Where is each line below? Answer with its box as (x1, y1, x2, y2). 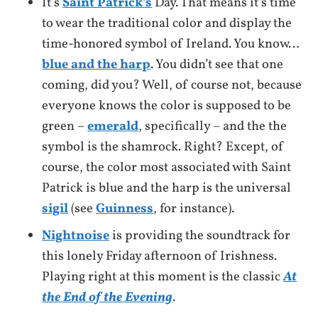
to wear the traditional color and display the (42, 13, 292, 33)
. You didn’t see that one (150, 55, 284, 74)
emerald (87, 116, 139, 136)
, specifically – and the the (138, 116, 287, 136)
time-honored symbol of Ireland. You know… (42, 34, 300, 53)
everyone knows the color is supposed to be (42, 96, 292, 115)
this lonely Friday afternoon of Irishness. (42, 246, 278, 265)
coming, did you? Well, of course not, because (42, 75, 302, 94)
